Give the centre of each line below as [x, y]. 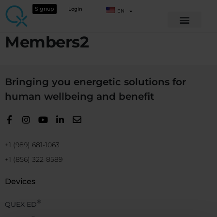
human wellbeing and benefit [79, 97]
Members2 [47, 42]
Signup [45, 9]
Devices [20, 182]
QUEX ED [21, 205]
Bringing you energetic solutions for [95, 82]
